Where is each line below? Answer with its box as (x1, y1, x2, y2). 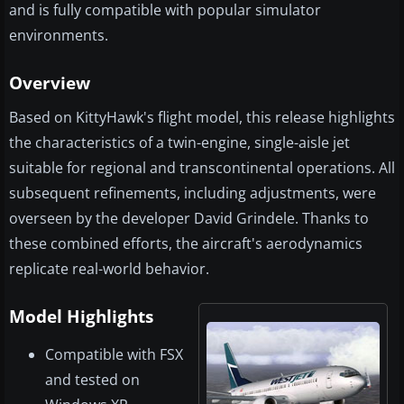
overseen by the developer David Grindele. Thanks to (9, 208, 369, 229)
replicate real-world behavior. (9, 259, 209, 280)
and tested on (45, 370, 140, 390)
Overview (9, 71, 90, 96)
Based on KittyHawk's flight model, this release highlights (9, 107, 395, 128)
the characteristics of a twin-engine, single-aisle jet (9, 133, 350, 153)
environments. (9, 25, 108, 46)
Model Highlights (9, 305, 153, 329)
